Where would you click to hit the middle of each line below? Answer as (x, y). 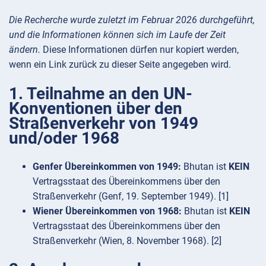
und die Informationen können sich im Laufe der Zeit (117, 35)
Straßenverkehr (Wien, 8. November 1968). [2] (127, 240)
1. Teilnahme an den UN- (101, 93)
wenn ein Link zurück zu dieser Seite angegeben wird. (120, 65)
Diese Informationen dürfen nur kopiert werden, (140, 50)
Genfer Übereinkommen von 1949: (107, 166)
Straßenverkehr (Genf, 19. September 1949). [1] (131, 196)
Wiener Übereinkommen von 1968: (107, 211)
